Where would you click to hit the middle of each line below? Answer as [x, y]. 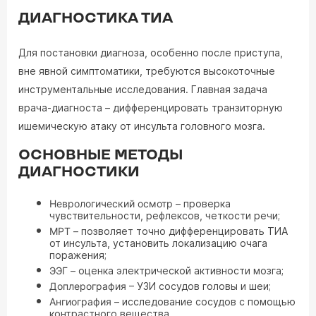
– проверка [202, 203]
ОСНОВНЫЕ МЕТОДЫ [101, 155]
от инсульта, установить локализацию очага [158, 243]
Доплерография [88, 286]
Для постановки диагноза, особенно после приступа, [151, 53]
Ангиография [80, 302]
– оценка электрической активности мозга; [176, 271]
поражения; [78, 255]
